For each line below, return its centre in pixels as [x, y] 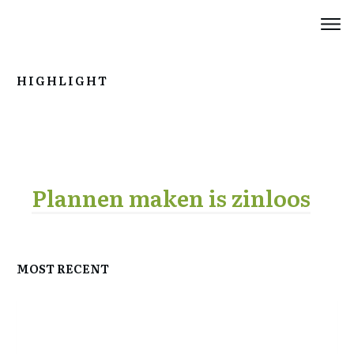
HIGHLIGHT [62, 80]
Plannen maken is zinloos [171, 198]
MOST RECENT [63, 268]
